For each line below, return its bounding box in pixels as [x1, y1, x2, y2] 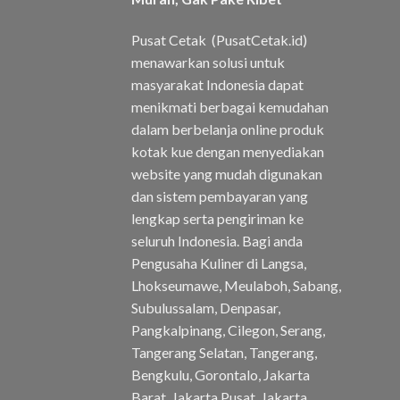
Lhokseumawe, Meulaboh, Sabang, [131, 276, 341, 294]
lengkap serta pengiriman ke [131, 209, 304, 227]
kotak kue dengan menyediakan [131, 142, 324, 160]
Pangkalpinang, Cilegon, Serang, [131, 321, 325, 338]
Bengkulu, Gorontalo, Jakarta [131, 365, 310, 383]
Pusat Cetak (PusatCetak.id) [131, 30, 307, 48]
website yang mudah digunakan [131, 164, 322, 182]
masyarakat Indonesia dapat [131, 75, 304, 93]
